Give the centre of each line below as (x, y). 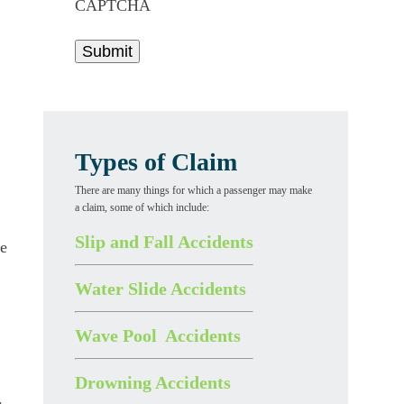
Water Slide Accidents (161, 289)
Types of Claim (156, 162)
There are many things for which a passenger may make (193, 190)
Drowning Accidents (153, 382)
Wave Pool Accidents (158, 335)
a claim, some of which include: (142, 207)
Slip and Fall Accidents (164, 242)
